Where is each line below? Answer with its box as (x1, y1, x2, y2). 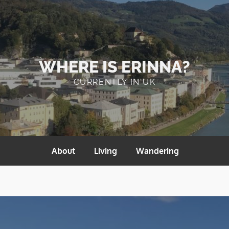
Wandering (136, 146, 179, 156)
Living (94, 146, 117, 156)
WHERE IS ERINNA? (39, 57, 190, 76)
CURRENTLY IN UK (73, 77, 156, 87)
